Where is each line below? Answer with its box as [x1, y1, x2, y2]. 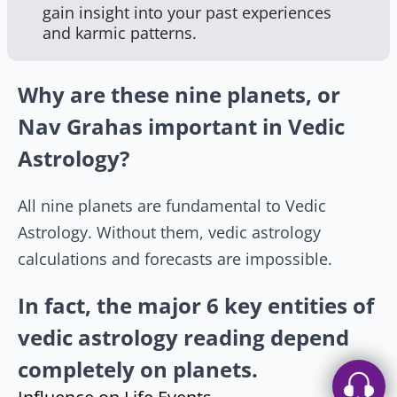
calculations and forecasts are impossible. [18, 248, 332, 269]
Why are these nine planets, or [18, 80, 340, 109]
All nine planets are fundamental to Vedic [18, 195, 326, 216]
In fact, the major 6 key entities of [18, 291, 374, 320]
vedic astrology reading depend [18, 323, 349, 352]
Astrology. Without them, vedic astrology [18, 222, 321, 243]
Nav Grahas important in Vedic [18, 112, 345, 141]
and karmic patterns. [43, 22, 197, 43]
